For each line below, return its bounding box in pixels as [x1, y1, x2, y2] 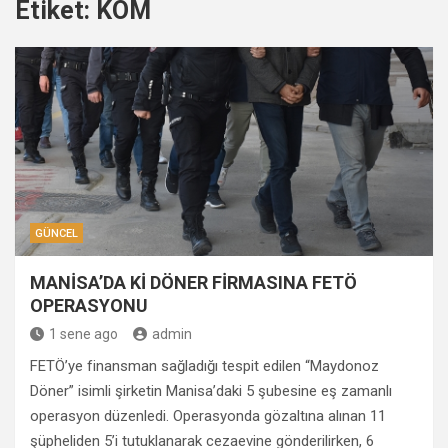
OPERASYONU [30, 295, 148, 316]
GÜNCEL [35, 227, 78, 240]
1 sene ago [49, 326, 118, 342]
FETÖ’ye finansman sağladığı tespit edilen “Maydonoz [30, 357, 379, 375]
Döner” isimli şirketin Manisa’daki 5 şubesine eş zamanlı [30, 382, 392, 400]
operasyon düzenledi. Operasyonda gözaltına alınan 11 [30, 407, 386, 425]
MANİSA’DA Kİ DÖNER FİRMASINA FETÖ [30, 272, 357, 293]
